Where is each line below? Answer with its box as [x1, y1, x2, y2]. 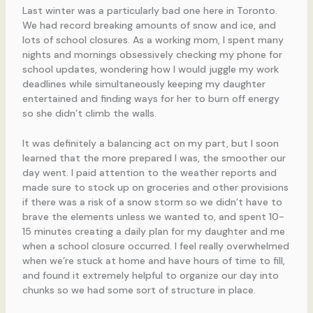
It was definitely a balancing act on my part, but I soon [22, 137, 279, 150]
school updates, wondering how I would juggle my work [22, 62, 279, 75]
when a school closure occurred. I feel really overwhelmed [22, 240, 289, 253]
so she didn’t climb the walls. [22, 106, 156, 119]
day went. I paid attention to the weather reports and [22, 166, 277, 180]
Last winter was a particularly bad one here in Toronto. [22, 3, 277, 17]
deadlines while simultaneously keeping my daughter [22, 77, 265, 90]
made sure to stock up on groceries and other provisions [22, 181, 289, 194]
